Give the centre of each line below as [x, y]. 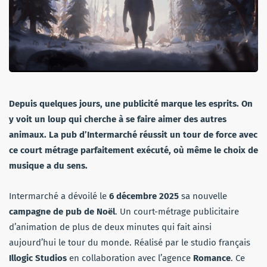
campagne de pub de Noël [62, 211]
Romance [212, 258]
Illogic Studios [38, 258]
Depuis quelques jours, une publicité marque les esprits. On [131, 103]
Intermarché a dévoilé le [59, 196]
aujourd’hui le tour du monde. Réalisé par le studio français [130, 242]
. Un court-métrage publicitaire [177, 211]
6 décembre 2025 [144, 196]
